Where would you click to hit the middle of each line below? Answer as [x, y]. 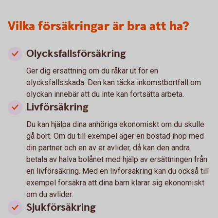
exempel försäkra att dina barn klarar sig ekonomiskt [115, 183]
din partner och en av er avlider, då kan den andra [108, 148]
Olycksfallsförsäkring [76, 54]
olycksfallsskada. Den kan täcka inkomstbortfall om [114, 82]
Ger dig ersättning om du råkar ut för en [92, 71]
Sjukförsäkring [61, 208]
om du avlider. [50, 194]
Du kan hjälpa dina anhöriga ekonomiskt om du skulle [115, 124]
